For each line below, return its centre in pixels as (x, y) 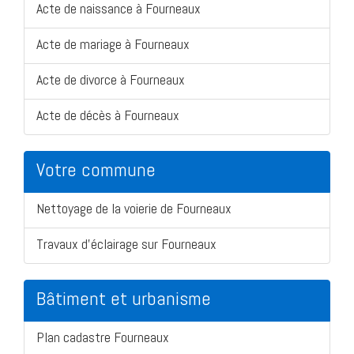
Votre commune (96, 169)
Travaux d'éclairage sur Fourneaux (126, 243)
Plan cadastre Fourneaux (103, 337)
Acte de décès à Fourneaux (108, 115)
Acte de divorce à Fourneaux (111, 79)
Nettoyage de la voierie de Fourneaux (134, 208)
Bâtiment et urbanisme (124, 298)
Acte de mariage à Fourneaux (113, 43)
